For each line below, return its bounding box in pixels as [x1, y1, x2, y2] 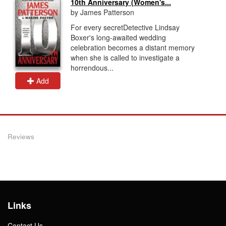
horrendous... [71, 62, 114, 73]
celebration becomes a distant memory [71, 42, 195, 52]
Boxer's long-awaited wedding [71, 32, 166, 42]
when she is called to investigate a [71, 52, 180, 63]
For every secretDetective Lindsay [71, 22, 180, 32]
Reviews [8, 131, 34, 141]
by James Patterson [71, 7, 134, 17]
